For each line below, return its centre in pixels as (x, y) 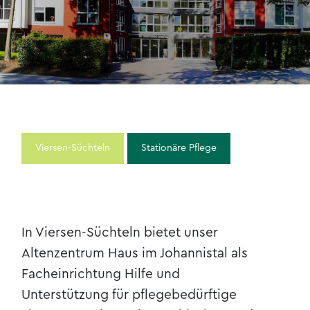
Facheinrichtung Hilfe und (101, 274)
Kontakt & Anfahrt (58, 21)
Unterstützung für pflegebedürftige (129, 295)
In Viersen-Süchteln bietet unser (120, 233)
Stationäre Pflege (179, 148)
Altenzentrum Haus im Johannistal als (135, 254)
